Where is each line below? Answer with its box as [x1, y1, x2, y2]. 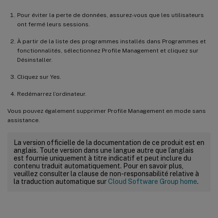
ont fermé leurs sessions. [17, 20, 90, 28]
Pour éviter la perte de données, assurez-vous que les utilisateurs [17, 11, 204, 18]
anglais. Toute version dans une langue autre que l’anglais [14, 146, 194, 154]
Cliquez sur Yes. [17, 73, 61, 80]
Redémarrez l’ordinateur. [17, 90, 87, 97]
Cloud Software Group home [108, 177, 197, 185]
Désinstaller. [17, 56, 53, 63]
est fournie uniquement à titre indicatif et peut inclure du [14, 154, 191, 162]
